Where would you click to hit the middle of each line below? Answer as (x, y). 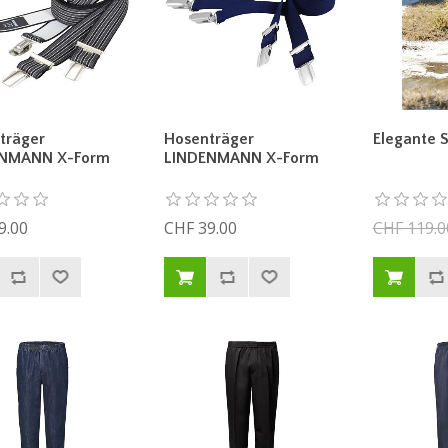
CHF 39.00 (200, 228)
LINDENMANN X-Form (241, 158)
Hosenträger (208, 139)
